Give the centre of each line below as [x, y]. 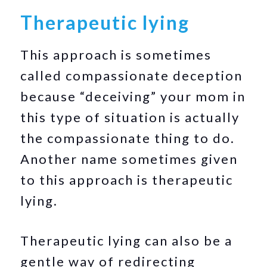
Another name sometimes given [129, 159]
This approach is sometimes [116, 55]
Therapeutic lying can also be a [127, 240]
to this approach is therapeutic [127, 180]
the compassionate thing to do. [128, 138]
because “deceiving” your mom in [133, 96]
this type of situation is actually [130, 117]
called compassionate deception [132, 75]
